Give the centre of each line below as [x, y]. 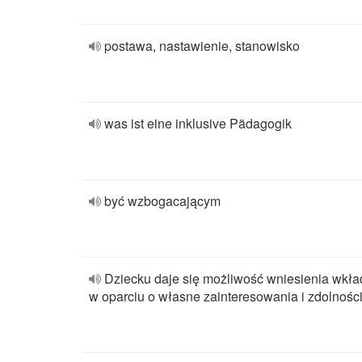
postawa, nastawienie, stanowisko [202, 46]
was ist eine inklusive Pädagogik [198, 123]
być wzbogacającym [162, 201]
